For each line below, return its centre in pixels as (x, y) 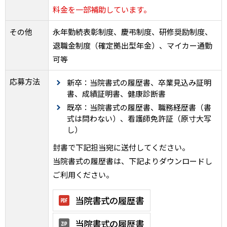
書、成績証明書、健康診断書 (116, 93)
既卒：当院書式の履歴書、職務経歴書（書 (139, 107)
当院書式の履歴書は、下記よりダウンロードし (133, 161)
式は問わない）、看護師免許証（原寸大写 (139, 118)
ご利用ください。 (83, 175)
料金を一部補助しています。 (102, 9)
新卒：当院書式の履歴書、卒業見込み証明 (139, 82)
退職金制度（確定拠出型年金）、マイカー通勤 (133, 45)
